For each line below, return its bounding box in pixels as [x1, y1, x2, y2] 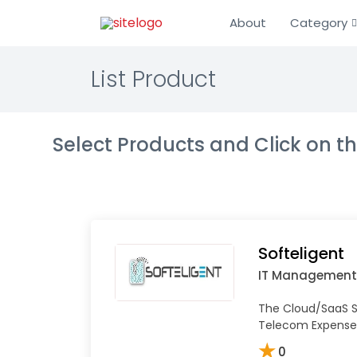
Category [290, 14, 347, 31]
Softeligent [258, 241, 344, 265]
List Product [91, 64, 216, 95]
